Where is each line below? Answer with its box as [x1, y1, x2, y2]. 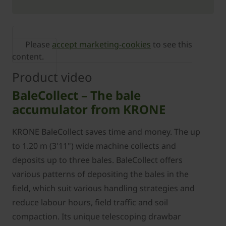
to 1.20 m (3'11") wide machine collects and [12, 140, 176, 151]
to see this [151, 39, 192, 50]
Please [25, 39, 52, 50]
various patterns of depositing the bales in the [12, 168, 189, 180]
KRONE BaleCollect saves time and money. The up [12, 126, 200, 137]
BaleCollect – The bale [12, 87, 141, 103]
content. [12, 51, 44, 62]
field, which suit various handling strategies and [12, 183, 195, 194]
